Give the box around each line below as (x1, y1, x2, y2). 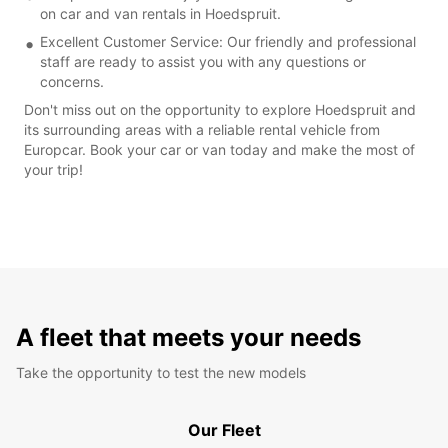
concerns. (40, 72, 104, 90)
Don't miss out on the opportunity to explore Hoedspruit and (24, 100, 416, 118)
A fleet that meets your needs (16, 322, 361, 352)
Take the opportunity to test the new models (16, 363, 306, 381)
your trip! (24, 160, 83, 178)
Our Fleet (187, 419, 261, 440)
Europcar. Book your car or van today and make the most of (24, 140, 415, 158)
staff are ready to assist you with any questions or (40, 52, 366, 70)
